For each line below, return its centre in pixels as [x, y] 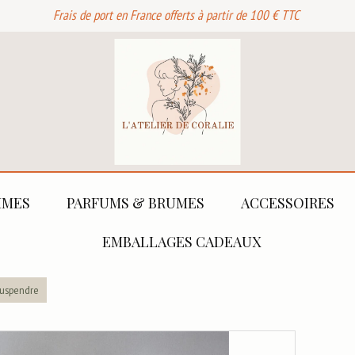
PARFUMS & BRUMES [136, 203]
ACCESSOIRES [288, 203]
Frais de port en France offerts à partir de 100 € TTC [177, 15]
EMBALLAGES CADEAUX [181, 242]
